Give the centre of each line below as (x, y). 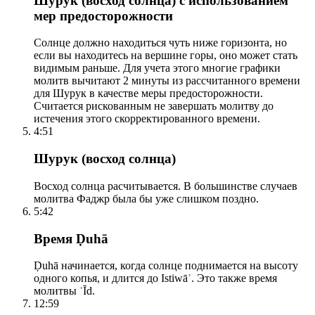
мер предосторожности (103, 15)
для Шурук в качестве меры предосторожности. (148, 94)
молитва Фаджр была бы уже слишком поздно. (146, 198)
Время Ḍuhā (71, 238)
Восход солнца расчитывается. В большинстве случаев (166, 186)
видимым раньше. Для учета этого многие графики (157, 68)
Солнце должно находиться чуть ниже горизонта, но (160, 43)
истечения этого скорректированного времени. (147, 119)
